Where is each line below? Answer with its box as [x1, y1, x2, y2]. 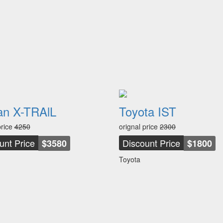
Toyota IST [119, 103, 176, 120]
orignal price [119, 121, 160, 131]
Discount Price [122, 136, 180, 149]
